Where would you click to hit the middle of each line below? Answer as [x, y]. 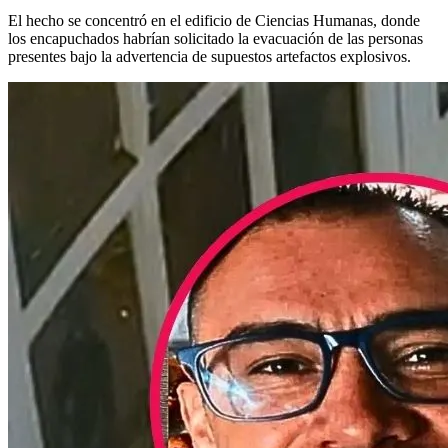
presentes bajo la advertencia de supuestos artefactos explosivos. [209, 56]
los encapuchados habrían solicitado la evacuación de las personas [215, 38]
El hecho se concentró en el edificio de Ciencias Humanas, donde [214, 20]
